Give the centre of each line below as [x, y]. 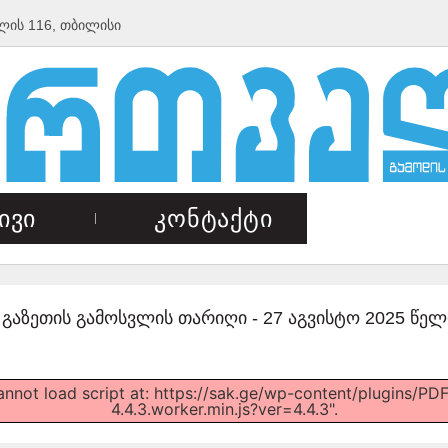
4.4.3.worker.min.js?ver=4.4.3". [224, 408]
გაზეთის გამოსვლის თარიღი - [130, 317]
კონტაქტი [213, 218]
